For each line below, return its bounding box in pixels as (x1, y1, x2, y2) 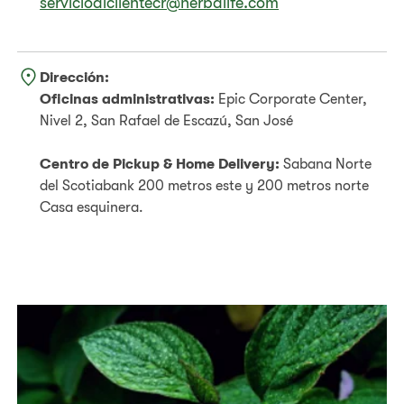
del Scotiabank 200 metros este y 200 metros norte (40, 177, 370, 194)
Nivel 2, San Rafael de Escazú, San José (40, 112, 294, 129)
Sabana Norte (280, 155, 372, 172)
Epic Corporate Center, (215, 90, 368, 107)
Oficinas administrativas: (40, 90, 216, 107)
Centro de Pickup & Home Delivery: (40, 155, 280, 172)
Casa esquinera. (40, 198, 144, 216)
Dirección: (40, 69, 110, 86)
